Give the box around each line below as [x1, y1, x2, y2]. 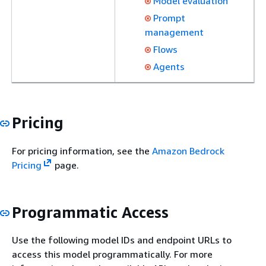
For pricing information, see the [12, 144, 152, 157]
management [145, 26, 204, 38]
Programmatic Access [12, 202, 169, 221]
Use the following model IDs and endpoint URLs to [12, 234, 232, 246]
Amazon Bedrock [152, 144, 224, 157]
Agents [153, 61, 185, 72]
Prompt [153, 12, 185, 24]
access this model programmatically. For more [12, 248, 213, 260]
